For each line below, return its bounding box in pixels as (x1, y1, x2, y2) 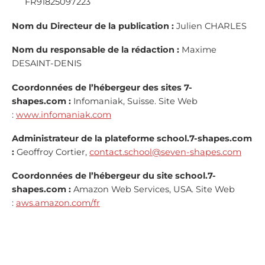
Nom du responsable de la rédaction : (12, 44, 182, 56)
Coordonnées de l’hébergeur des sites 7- (12, 82, 192, 93)
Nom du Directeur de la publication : (12, 20, 176, 31)
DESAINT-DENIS (12, 58, 82, 69)
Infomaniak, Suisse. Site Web (73, 95, 198, 106)
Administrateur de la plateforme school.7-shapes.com (12, 133, 252, 144)
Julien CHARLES (176, 20, 247, 31)
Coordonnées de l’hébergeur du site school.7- (12, 170, 216, 182)
